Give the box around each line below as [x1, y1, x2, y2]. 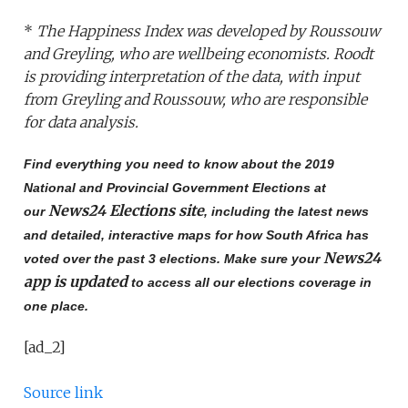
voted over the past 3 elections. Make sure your [24, 251, 324, 267]
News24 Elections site [48, 201, 205, 220]
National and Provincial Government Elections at [24, 180, 327, 196]
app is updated [24, 272, 128, 291]
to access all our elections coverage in [127, 275, 372, 291]
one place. [24, 299, 93, 314]
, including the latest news [204, 204, 370, 219]
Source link [24, 383, 104, 403]
